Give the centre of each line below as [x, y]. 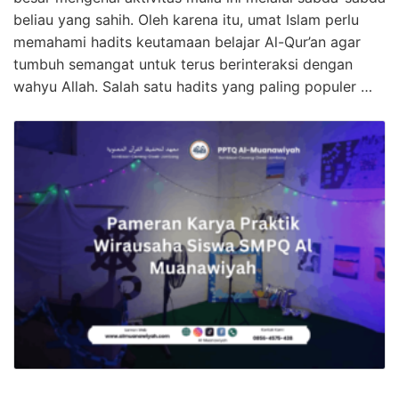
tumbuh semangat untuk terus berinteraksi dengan [183, 65]
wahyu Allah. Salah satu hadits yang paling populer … [193, 87]
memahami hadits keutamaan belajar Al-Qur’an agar [187, 42]
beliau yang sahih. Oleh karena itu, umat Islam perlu [186, 20]
